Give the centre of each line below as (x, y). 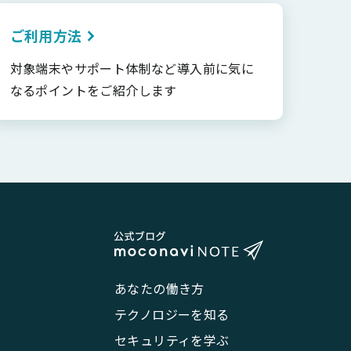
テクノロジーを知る (172, 314)
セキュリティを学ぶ (172, 340)
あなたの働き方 (159, 288)
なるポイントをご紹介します (93, 90)
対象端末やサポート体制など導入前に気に (132, 68)
